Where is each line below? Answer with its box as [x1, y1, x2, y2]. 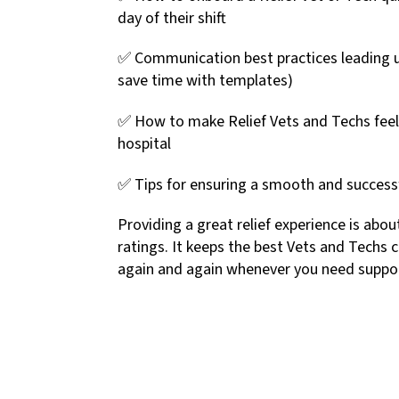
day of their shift [118, 6, 226, 29]
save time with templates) [118, 69, 293, 93]
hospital [118, 133, 171, 156]
